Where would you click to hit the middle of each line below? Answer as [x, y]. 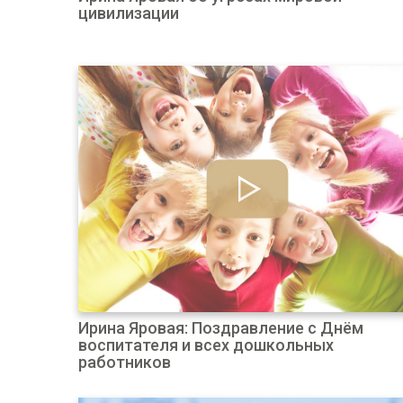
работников [125, 362]
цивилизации [129, 13]
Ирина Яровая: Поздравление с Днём [221, 328]
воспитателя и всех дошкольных [206, 345]
